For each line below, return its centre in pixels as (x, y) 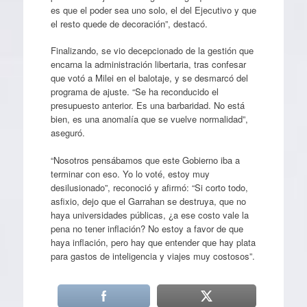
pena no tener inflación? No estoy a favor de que (147, 228)
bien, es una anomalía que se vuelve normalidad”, (149, 119)
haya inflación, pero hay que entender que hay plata (153, 242)
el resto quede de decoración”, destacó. (129, 23)
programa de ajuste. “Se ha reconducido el (134, 91)
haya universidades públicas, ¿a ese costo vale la (149, 214)
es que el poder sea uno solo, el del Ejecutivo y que (153, 10)
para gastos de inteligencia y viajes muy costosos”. (152, 256)
